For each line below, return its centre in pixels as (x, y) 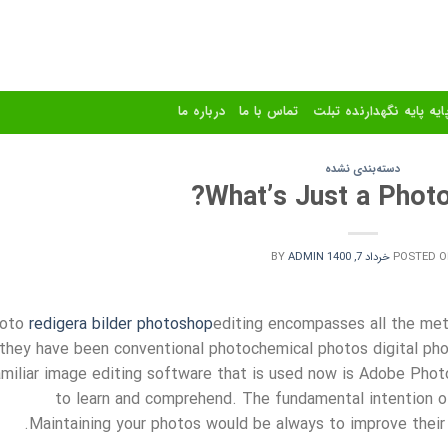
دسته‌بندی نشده (363, 169)
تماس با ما (269, 111)
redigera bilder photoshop (121, 324)
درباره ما (201, 111)
